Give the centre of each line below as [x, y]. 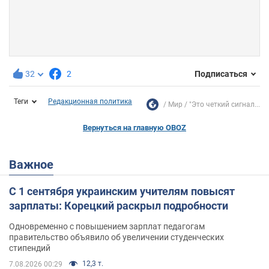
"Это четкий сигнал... [225, 104]
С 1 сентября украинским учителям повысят [122, 191]
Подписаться [221, 74]
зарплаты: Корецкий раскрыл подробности [119, 205]
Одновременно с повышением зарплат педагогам [107, 226]
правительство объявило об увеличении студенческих [116, 237]
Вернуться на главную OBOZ [134, 127]
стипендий [30, 248]
